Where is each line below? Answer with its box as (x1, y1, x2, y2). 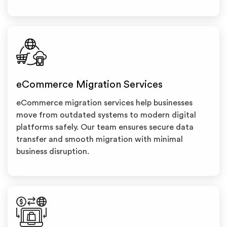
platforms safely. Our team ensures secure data (16, 123, 194, 131)
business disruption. (16, 147, 89, 156)
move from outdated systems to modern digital (16, 111, 196, 119)
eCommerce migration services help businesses (16, 99, 193, 107)
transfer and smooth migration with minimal (16, 135, 183, 143)
